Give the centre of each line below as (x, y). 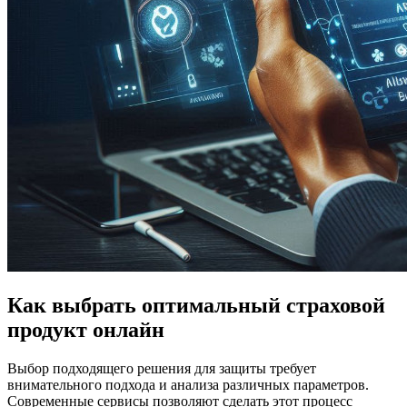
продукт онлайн (86, 329)
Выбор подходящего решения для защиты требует (162, 368)
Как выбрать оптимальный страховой (196, 305)
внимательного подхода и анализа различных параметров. (188, 384)
